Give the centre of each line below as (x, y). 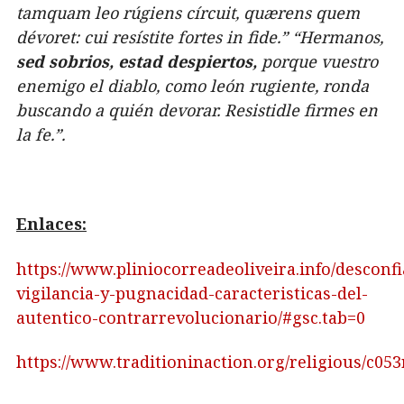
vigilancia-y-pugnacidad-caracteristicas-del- (192, 293)
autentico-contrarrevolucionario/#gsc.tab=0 (191, 317)
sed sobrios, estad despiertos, (137, 62)
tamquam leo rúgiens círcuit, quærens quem (188, 13)
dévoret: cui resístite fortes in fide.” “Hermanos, (200, 37)
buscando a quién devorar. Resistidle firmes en (197, 110)
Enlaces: (51, 224)
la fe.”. (41, 135)
